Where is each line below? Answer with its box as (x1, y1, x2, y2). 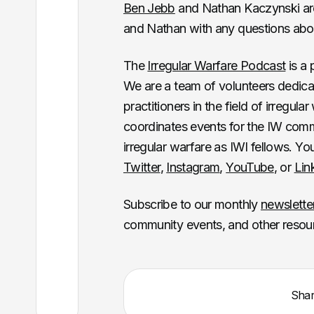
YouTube (226, 160, 274, 175)
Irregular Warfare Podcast (147, 58, 286, 74)
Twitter (123, 160, 161, 175)
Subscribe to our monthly (123, 197, 261, 212)
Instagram (166, 160, 220, 175)
